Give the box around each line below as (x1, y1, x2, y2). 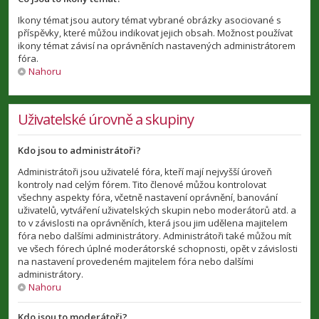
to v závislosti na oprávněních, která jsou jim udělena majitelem (18, 216, 288, 229)
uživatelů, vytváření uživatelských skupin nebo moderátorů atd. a (18, 204, 296, 216)
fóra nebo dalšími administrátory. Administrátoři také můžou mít (18, 229, 291, 242)
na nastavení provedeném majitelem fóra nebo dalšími (18, 255, 253, 268)
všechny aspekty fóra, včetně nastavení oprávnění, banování (18, 191, 278, 204)
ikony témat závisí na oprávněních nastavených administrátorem (18, 39, 296, 52)
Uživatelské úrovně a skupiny (18, 110, 194, 129)
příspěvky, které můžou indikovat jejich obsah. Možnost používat (18, 26, 293, 39)
